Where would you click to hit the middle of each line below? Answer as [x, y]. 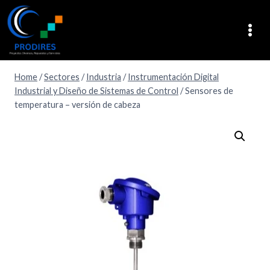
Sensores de [209, 91]
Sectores [62, 77]
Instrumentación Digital [173, 77]
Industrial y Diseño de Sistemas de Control [96, 91]
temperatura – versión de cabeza [77, 105]
